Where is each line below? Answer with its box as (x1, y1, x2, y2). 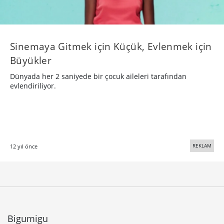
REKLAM (192, 142, 211, 149)
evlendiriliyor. (10, 81, 56, 91)
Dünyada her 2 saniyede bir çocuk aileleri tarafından (10, 71, 186, 81)
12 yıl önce (10, 142, 37, 150)
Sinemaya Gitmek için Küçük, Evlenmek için (10, 39, 212, 53)
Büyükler (10, 53, 52, 67)
